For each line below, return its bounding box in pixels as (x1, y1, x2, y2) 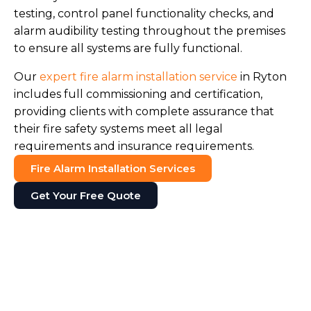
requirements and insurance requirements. (14, 140, 254, 153)
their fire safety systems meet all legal (14, 122, 223, 135)
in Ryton (237, 70, 287, 83)
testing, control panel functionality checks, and (14, 7, 274, 20)
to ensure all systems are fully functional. (14, 42, 242, 55)
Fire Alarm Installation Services (31, 162, 195, 175)
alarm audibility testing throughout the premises (14, 24, 285, 37)
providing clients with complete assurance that (14, 105, 274, 118)
